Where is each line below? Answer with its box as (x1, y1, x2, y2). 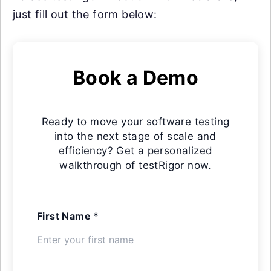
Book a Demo (72, 65, 199, 90)
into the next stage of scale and (54, 129, 217, 142)
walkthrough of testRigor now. (59, 158, 212, 171)
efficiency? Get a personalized (58, 144, 213, 157)
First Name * (37, 209, 99, 222)
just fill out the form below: (13, 7, 157, 21)
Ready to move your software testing (41, 115, 230, 128)
